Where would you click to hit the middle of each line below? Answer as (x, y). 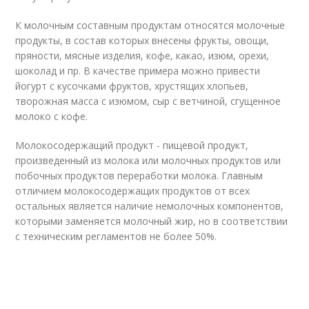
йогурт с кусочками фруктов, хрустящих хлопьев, (132, 86)
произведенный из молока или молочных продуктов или (148, 160)
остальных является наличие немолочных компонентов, (150, 206)
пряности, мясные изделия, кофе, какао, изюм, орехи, (142, 56)
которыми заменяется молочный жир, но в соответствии (152, 221)
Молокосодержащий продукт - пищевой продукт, (132, 145)
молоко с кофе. (52, 116)
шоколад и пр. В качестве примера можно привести (138, 71)
